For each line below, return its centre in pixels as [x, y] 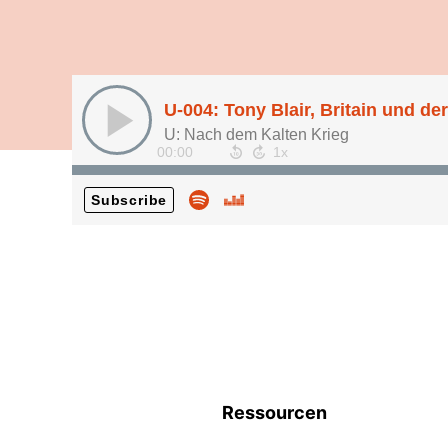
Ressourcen [274, 412]
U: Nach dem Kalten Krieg [256, 134]
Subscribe [129, 200]
